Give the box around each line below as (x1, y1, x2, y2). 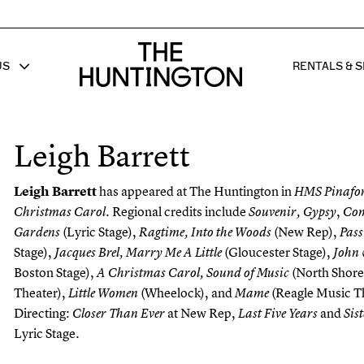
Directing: (14, 304, 73, 322)
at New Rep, (167, 304, 236, 322)
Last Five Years (236, 305, 318, 321)
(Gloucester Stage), (224, 243, 334, 261)
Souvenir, (249, 204, 301, 219)
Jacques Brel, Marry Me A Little (54, 245, 225, 260)
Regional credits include (112, 202, 249, 220)
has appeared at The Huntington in (97, 182, 295, 200)
